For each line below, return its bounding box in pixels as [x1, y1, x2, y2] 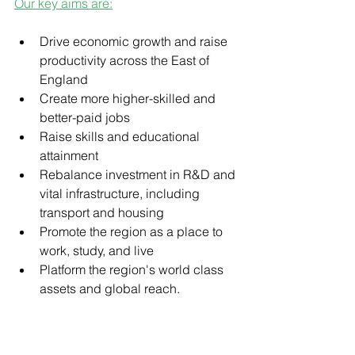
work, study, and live [40, 242, 154, 259]
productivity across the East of [40, 52, 212, 69]
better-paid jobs [40, 109, 130, 126]
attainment [40, 147, 98, 164]
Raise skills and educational [40, 128, 203, 145]
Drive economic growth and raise [40, 33, 231, 50]
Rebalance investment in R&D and [40, 166, 239, 183]
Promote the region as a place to [40, 223, 226, 240]
